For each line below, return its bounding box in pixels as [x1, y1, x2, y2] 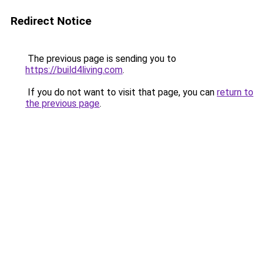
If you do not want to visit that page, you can [25, 87, 217, 98]
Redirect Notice [11, 14, 91, 28]
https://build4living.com [25, 64, 123, 75]
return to [217, 87, 253, 98]
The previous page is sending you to [25, 53, 176, 64]
